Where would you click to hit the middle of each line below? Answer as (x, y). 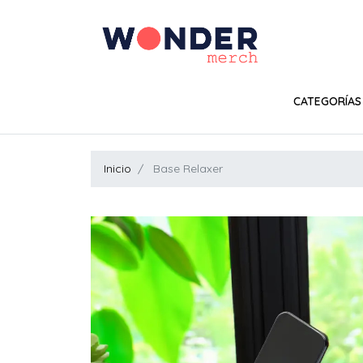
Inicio (117, 168)
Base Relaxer (186, 168)
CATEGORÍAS (327, 101)
